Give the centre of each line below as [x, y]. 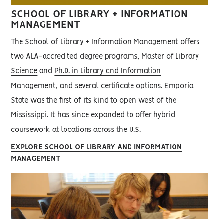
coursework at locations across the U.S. [76, 130]
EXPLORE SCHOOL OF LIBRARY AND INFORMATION [97, 147]
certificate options [131, 86]
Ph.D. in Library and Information [108, 71]
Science [24, 71]
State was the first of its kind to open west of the [94, 100]
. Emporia [177, 86]
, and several [78, 86]
